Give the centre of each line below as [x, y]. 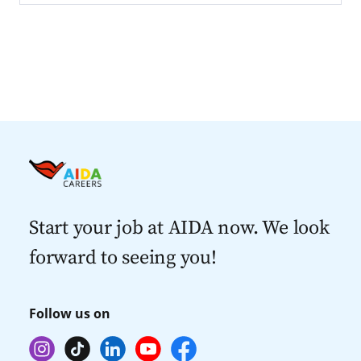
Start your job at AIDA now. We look [179, 228]
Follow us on [69, 314]
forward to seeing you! [122, 258]
